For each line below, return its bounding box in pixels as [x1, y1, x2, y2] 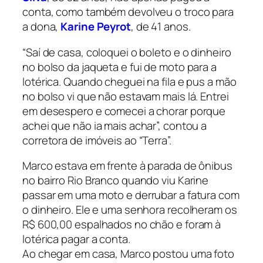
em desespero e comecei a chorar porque [22, 103, 226, 119]
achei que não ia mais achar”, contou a [22, 117, 207, 133]
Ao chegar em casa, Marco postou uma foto [22, 246, 234, 262]
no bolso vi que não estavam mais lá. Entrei [22, 88, 229, 104]
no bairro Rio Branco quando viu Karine [22, 173, 209, 188]
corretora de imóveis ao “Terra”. [22, 132, 171, 148]
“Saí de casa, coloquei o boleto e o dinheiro [22, 44, 231, 60]
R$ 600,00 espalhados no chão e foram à [22, 217, 221, 232]
